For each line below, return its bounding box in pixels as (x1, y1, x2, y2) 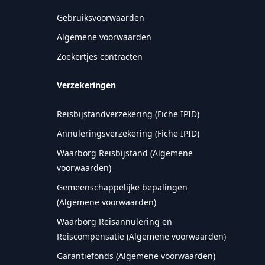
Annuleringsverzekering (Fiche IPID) (57, 128, 199, 139)
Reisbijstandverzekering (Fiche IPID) (57, 108, 199, 119)
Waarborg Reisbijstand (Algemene (57, 147, 193, 159)
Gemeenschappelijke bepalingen (57, 182, 188, 193)
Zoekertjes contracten (57, 51, 143, 62)
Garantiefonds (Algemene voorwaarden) (57, 250, 215, 261)
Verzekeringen (57, 79, 116, 91)
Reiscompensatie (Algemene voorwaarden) (57, 231, 226, 242)
